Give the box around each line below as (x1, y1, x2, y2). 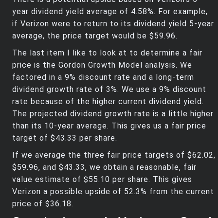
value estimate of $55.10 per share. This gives (12, 175, 192, 184)
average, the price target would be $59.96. (12, 31, 178, 41)
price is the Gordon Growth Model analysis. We (12, 60, 192, 70)
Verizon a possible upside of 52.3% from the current (12, 187, 214, 197)
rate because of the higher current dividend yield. (12, 97, 204, 107)
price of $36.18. (12, 199, 73, 209)
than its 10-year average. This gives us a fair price (12, 121, 206, 131)
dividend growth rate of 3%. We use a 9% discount (12, 85, 206, 94)
